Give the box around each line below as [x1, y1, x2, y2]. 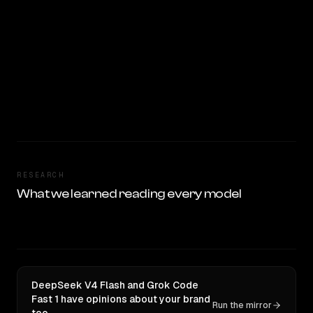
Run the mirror [212, 300, 272, 311]
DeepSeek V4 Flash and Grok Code [31, 279, 198, 291]
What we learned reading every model [17, 187, 242, 201]
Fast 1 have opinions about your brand [31, 293, 210, 305]
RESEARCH [17, 170, 64, 180]
